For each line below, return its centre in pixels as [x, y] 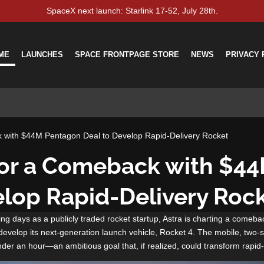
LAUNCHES [42, 55]
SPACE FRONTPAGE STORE [127, 55]
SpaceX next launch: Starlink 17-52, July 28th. [132, 11]
